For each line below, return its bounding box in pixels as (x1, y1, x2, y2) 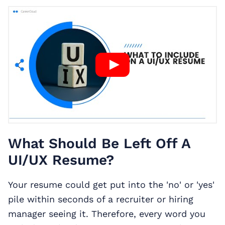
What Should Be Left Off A (8, 135, 190, 152)
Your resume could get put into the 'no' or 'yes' (8, 179, 214, 190)
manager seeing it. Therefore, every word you (8, 208, 205, 219)
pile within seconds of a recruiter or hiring (8, 194, 193, 205)
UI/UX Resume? (8, 152, 114, 169)
